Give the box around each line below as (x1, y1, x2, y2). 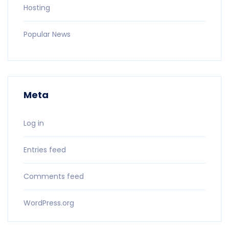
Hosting (24, 3, 50, 13)
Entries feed (24, 145, 66, 155)
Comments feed (24, 171, 84, 181)
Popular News (24, 29, 71, 39)
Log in (24, 118, 44, 128)
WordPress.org (24, 198, 74, 208)
